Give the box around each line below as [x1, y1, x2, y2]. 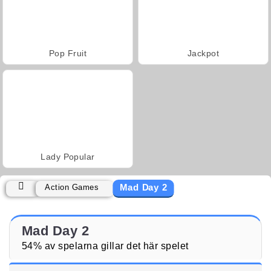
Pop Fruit [48, 48, 87, 58]
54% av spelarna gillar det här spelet [22, 240, 189, 251]
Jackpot [187, 48, 220, 58]
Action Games [45, 182, 99, 192]
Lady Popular [41, 151, 95, 162]
